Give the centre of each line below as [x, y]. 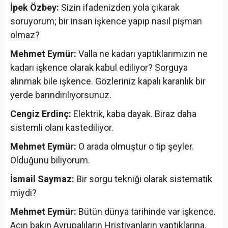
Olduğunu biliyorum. [50, 160]
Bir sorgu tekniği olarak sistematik [143, 179]
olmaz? [25, 35]
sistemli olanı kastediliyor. [62, 127]
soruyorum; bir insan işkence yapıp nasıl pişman [106, 21]
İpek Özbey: [35, 7]
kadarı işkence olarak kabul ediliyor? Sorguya [99, 67]
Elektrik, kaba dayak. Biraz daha [134, 113]
